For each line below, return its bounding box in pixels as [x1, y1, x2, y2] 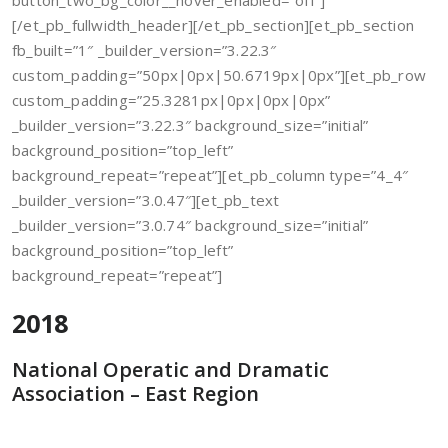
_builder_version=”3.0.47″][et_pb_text [12, 190, 280, 210]
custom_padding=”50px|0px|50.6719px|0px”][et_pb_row [12, 65, 427, 85]
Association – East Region [12, 380, 259, 407]
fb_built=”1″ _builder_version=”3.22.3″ [12, 40, 277, 60]
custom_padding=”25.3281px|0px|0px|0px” [12, 90, 331, 110]
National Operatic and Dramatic [12, 356, 329, 383]
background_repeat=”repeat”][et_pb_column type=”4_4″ [12, 165, 409, 185]
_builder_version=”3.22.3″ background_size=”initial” [12, 115, 369, 135]
